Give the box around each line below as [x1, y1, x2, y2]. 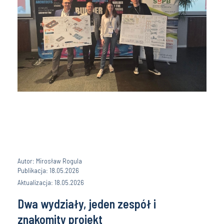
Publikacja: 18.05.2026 [17, 166, 79, 174]
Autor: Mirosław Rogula [17, 156, 82, 165]
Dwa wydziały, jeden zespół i [17, 196, 156, 211]
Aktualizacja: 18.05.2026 [17, 178, 84, 186]
